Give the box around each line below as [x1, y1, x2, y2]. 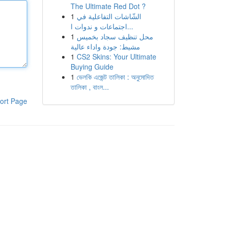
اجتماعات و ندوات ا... [127, 21, 133, 31]
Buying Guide [70, 62, 114, 72]
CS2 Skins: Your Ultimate [76, 51, 156, 62]
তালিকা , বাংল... [70, 82, 109, 92]
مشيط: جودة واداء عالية [70, 41, 140, 51]
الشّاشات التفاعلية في [76, 11, 141, 21]
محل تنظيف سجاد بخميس [76, 31, 153, 41]
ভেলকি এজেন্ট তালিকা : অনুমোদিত [76, 72, 154, 82]
